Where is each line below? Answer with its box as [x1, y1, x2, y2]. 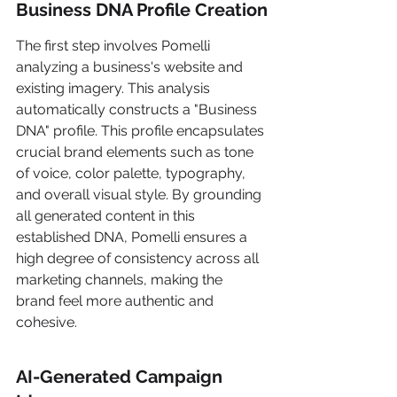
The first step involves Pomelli [16, 37, 214, 54]
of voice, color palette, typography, [16, 165, 249, 182]
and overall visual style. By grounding [16, 186, 265, 203]
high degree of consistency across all [16, 250, 262, 267]
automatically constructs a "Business [16, 101, 261, 118]
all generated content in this [16, 207, 198, 224]
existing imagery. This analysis [16, 80, 214, 97]
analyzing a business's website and [16, 58, 246, 75]
